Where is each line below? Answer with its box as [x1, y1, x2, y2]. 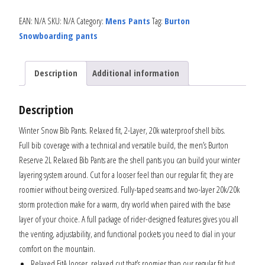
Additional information [92, 67, 179, 79]
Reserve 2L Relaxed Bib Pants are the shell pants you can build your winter [19, 154, 240, 166]
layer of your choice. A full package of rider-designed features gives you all [19, 213, 238, 225]
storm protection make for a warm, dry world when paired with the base [19, 198, 231, 211]
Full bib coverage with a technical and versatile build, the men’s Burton [19, 139, 228, 151]
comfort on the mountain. [19, 243, 95, 255]
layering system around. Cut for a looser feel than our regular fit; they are [19, 169, 234, 181]
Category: [76, 14, 105, 27]
